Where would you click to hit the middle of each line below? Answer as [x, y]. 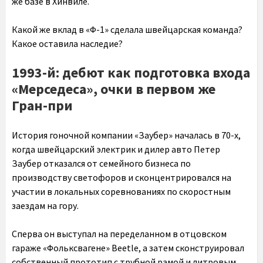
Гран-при [42, 106]
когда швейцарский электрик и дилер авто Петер [116, 149]
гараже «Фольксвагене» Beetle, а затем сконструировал [128, 248]
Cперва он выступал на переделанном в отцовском [119, 234]
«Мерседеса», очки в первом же [114, 89]
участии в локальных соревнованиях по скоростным [121, 192]
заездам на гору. [45, 206]
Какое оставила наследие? [67, 44]
